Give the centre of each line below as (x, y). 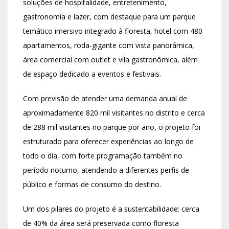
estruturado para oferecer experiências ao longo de (108, 142)
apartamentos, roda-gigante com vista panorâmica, (109, 45)
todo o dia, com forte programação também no (103, 156)
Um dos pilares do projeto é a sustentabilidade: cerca (111, 209)
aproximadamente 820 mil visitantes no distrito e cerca (114, 113)
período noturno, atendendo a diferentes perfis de (106, 170)
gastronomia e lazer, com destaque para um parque (109, 17)
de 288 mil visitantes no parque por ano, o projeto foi (112, 127)
